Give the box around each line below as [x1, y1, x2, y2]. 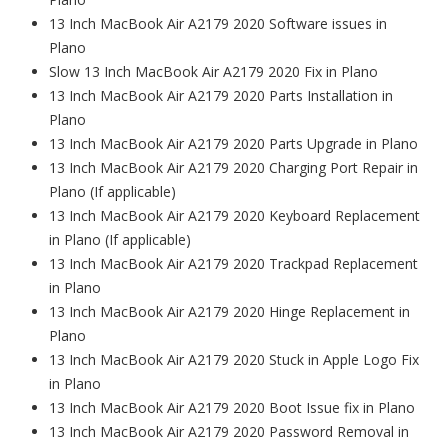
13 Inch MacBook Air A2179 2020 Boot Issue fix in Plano [49, 398, 415, 418]
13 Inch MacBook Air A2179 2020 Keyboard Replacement [49, 206, 420, 226]
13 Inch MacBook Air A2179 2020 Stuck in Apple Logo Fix [49, 350, 419, 370]
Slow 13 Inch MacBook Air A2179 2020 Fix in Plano [49, 62, 378, 82]
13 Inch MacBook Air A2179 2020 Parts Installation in [49, 86, 393, 106]
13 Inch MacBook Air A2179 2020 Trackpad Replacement [49, 254, 418, 274]
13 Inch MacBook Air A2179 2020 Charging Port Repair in [49, 158, 418, 178]
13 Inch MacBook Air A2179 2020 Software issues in [49, 14, 387, 34]
